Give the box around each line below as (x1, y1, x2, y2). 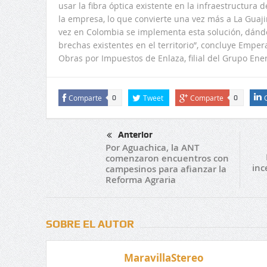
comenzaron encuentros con (105, 151, 229, 164)
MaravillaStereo (123, 250, 204, 265)
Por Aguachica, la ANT (105, 141, 199, 154)
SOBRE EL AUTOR (45, 217, 134, 230)
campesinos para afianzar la (105, 162, 226, 175)
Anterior (117, 129, 153, 141)
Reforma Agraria (105, 173, 176, 186)
